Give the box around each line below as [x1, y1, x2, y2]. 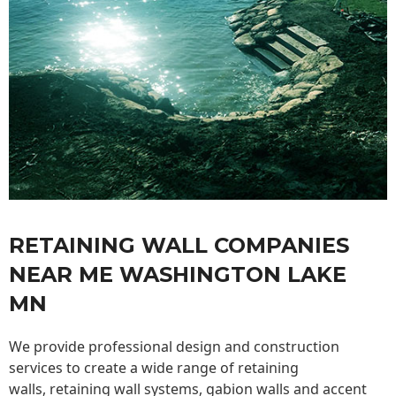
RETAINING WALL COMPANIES [9, 232, 349, 259]
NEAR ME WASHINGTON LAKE [9, 262, 346, 288]
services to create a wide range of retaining [9, 358, 299, 378]
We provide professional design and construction [9, 337, 339, 357]
